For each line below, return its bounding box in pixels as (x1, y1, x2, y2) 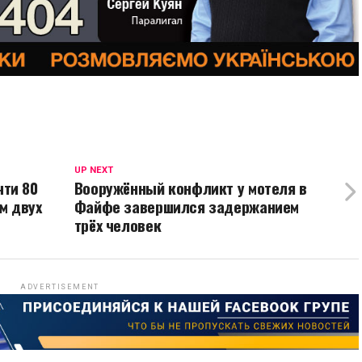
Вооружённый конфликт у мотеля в (74, 175, 307, 200)
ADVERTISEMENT (19, 282, 100, 291)
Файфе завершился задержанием (74, 194, 300, 218)
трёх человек (74, 213, 162, 237)
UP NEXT (74, 164, 113, 175)
